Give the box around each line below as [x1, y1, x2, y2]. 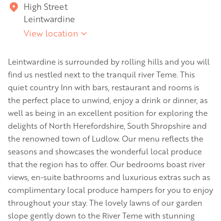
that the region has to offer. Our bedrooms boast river [8, 159, 205, 169]
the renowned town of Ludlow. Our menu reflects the [8, 133, 203, 144]
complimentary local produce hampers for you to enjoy [8, 184, 213, 195]
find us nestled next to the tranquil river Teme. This [8, 69, 195, 79]
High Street [24, 1, 68, 12]
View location [24, 28, 78, 38]
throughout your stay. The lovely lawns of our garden [8, 197, 202, 208]
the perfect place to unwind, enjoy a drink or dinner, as [8, 95, 208, 105]
